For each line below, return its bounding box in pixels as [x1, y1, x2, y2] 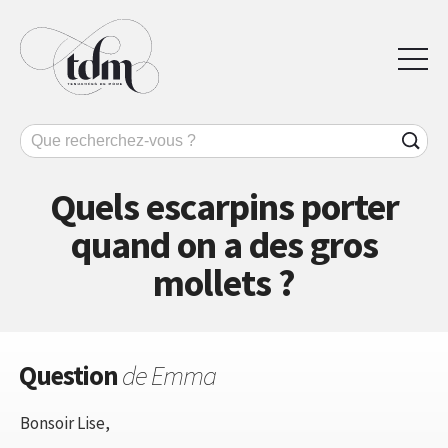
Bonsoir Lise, [20, 411, 110, 434]
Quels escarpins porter [49, 182, 399, 230]
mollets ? [153, 258, 295, 306]
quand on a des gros [70, 220, 378, 268]
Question [19, 357, 122, 392]
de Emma [122, 357, 216, 392]
